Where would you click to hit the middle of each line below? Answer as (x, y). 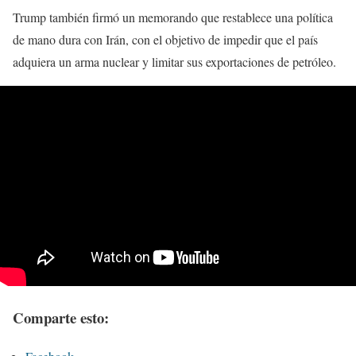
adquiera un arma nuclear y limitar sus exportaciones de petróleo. (174, 61)
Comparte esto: (61, 317)
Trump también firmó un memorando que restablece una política (173, 17)
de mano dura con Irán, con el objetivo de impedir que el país (165, 39)
